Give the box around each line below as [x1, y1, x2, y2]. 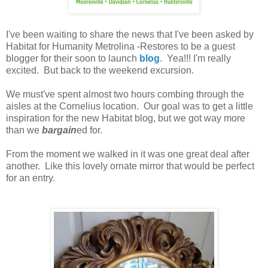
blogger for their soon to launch [6, 53, 139, 63]
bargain [42, 124, 77, 135]
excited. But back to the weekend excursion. [6, 65, 199, 75]
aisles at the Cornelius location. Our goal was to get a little [6, 100, 253, 111]
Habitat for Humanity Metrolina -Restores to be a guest [6, 41, 235, 51]
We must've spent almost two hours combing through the [6, 89, 244, 99]
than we [6, 124, 42, 135]
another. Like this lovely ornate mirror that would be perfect [6, 160, 254, 171]
